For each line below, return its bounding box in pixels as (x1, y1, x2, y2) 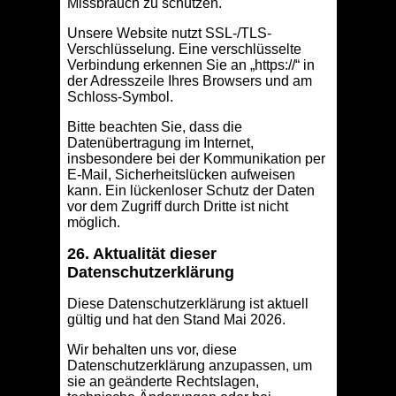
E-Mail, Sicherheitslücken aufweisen (66, 167, 295, 183)
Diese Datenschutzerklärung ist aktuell (66, 296, 308, 312)
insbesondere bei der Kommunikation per (66, 151, 325, 167)
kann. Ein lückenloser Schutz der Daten (66, 183, 315, 199)
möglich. (66, 215, 120, 231)
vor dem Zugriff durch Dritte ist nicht (66, 199, 288, 215)
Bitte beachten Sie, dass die (66, 119, 242, 135)
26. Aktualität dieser (66, 245, 217, 263)
